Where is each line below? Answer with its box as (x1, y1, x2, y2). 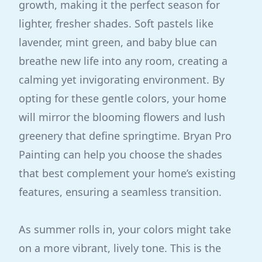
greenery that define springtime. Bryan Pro (19, 129, 232, 143)
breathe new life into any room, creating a (19, 54, 227, 68)
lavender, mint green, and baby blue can (19, 35, 217, 49)
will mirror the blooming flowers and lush (19, 110, 225, 124)
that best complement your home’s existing (19, 166, 236, 180)
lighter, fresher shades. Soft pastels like (19, 16, 213, 30)
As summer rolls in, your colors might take (19, 222, 231, 236)
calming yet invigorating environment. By (19, 73, 225, 87)
